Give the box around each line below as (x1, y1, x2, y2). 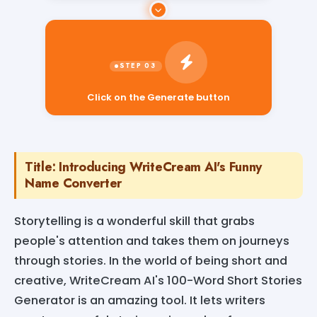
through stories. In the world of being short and (14, 252, 287, 269)
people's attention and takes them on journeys (14, 232, 289, 249)
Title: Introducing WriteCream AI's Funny (25, 157, 263, 176)
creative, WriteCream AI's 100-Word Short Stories (14, 272, 302, 289)
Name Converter (25, 173, 122, 192)
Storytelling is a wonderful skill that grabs (14, 212, 255, 229)
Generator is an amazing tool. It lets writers (14, 292, 265, 309)
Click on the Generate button (87, 81, 230, 96)
